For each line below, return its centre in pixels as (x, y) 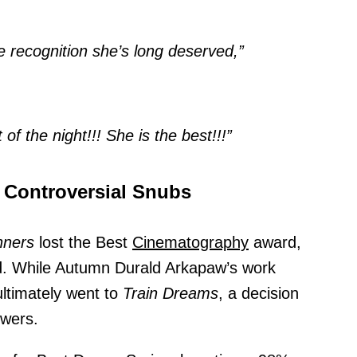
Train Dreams (171, 294)
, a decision (259, 294)
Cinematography (190, 243)
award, (275, 243)
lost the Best (83, 243)
